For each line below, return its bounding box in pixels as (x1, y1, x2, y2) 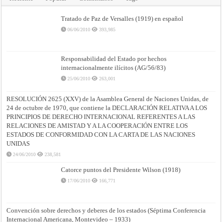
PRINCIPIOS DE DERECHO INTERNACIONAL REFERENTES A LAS (6, 113, 196, 121)
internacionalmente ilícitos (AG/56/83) (61, 64, 166, 72)
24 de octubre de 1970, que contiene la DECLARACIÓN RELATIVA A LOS (6, 104, 208, 112)
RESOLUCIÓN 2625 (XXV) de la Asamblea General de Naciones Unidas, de (6, 95, 209, 103)
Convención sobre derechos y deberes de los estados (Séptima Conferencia (6, 206, 206, 214)
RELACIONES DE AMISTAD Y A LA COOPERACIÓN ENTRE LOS (6, 122, 188, 130)
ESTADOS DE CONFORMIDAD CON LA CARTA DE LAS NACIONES (6, 131, 196, 139)
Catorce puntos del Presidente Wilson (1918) (61, 166, 181, 174)
